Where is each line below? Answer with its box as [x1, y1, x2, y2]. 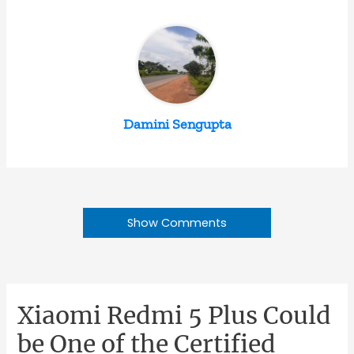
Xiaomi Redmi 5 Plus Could [17, 300, 332, 331]
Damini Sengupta [122, 115, 232, 134]
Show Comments [127, 214, 227, 231]
